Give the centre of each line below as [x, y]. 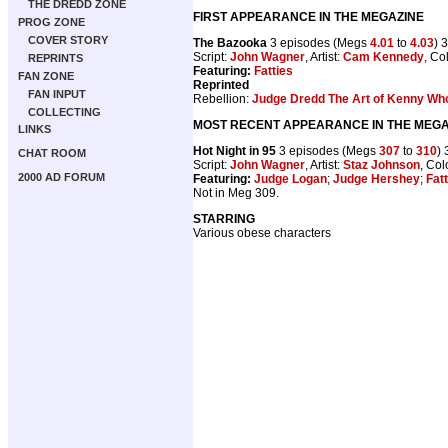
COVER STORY [68, 40]
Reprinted [221, 84]
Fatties [273, 70]
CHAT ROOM [52, 153]
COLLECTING [64, 112]
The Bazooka [230, 42]
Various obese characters [262, 232]
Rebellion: [222, 98]
